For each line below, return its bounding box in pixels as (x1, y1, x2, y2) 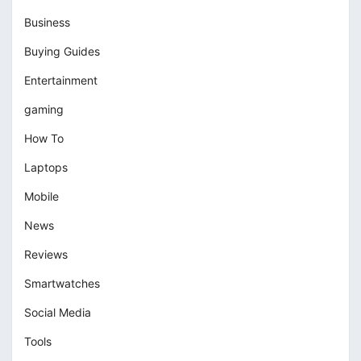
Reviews (24, 247, 68, 262)
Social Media (24, 305, 91, 320)
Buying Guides (24, 44, 100, 59)
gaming (24, 102, 64, 117)
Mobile (24, 189, 59, 204)
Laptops (24, 160, 68, 175)
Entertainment (24, 73, 98, 88)
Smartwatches (24, 276, 100, 291)
